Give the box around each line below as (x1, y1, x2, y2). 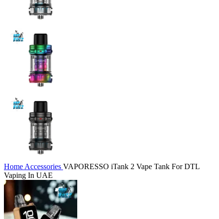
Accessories (24, 162, 63, 171)
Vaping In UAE (4, 171, 53, 179)
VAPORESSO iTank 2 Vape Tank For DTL (63, 162, 199, 171)
